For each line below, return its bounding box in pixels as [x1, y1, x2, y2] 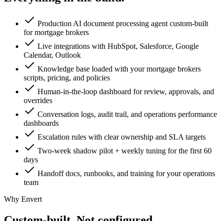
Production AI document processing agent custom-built [37, 19, 208, 28]
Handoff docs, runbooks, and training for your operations [37, 169, 215, 178]
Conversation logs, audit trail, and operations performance [37, 110, 217, 119]
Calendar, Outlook [24, 51, 81, 60]
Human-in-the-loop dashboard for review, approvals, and [37, 87, 214, 96]
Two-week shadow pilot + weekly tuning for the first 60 [37, 147, 212, 155]
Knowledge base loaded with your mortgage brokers [37, 65, 201, 74]
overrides [24, 96, 52, 105]
